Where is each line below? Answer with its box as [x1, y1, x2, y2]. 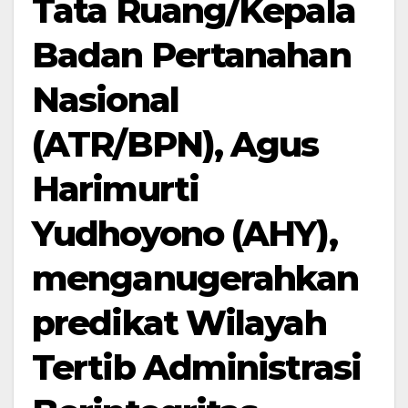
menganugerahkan [32, 257, 359, 300]
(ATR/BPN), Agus [32, 123, 319, 166]
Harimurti [32, 168, 199, 210]
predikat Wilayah [32, 301, 326, 344]
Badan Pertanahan [32, 34, 351, 76]
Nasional [32, 78, 178, 121]
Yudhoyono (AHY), [32, 212, 337, 255]
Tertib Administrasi [32, 346, 361, 389]
